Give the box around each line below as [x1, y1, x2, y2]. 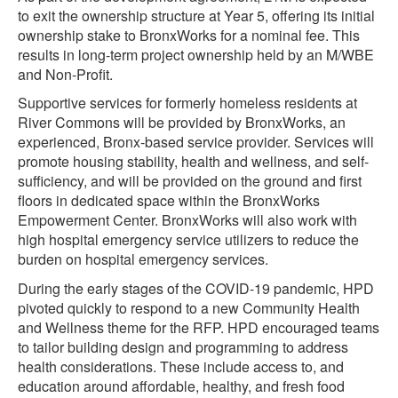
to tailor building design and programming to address [18, 337, 348, 357]
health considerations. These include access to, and [18, 356, 344, 377]
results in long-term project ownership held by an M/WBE [18, 44, 374, 65]
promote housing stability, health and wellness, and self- [18, 151, 369, 172]
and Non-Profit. [18, 63, 113, 84]
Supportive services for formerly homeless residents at [18, 92, 357, 114]
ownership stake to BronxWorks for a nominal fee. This [18, 24, 360, 45]
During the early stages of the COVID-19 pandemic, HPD [18, 278, 374, 298]
